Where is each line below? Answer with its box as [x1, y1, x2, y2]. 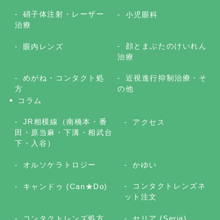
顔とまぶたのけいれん [125, 41, 207, 50]
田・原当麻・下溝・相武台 [15, 128, 113, 137]
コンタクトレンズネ [132, 181, 206, 190]
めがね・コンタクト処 [23, 73, 105, 82]
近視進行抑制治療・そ [125, 73, 207, 82]
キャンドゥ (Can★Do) [23, 182, 108, 191]
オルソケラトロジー [23, 160, 97, 169]
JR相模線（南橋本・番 [23, 117, 108, 126]
